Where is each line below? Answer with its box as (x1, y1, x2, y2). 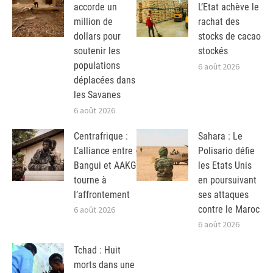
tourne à (74, 174, 107, 186)
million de (74, 15, 113, 27)
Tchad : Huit (74, 244, 121, 257)
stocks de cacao (198, 30, 261, 42)
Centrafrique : (74, 130, 128, 142)
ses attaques (198, 188, 249, 200)
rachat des (198, 15, 239, 27)
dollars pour (74, 30, 121, 42)
